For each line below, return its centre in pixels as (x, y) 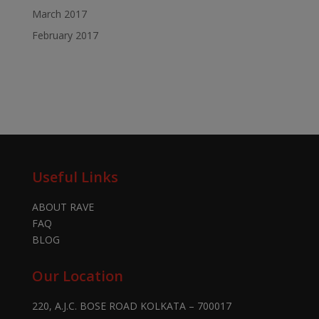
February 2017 (65, 35)
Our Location (77, 276)
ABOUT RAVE (63, 206)
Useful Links (75, 177)
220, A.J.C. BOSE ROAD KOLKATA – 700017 (131, 305)
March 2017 (59, 14)
